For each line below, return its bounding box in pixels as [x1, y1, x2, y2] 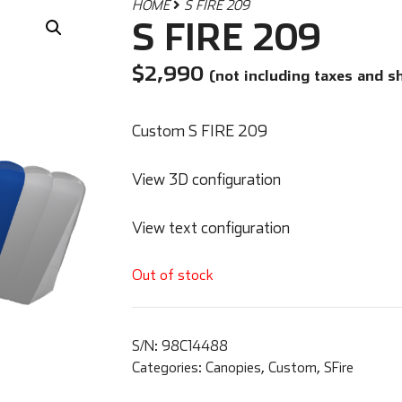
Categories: [131, 359, 205, 376]
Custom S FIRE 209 [131, 120, 267, 140]
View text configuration [131, 217, 290, 237]
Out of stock [131, 265, 214, 283]
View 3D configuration [131, 169, 281, 188]
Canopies [205, 359, 261, 376]
